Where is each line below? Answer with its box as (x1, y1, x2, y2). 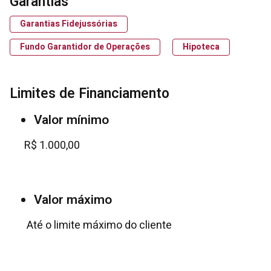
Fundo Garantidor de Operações (20, 41, 150, 53)
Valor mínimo (34, 111, 109, 129)
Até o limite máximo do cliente (24, 217, 172, 233)
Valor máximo (34, 191, 112, 209)
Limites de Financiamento (10, 83, 169, 104)
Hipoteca (183, 41, 220, 53)
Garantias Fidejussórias (20, 18, 117, 30)
